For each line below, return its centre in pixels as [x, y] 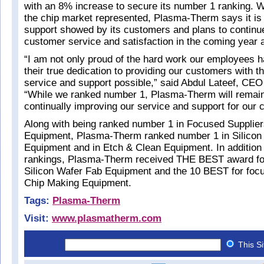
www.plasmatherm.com [107, 218]
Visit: [38, 218]
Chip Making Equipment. [78, 183]
